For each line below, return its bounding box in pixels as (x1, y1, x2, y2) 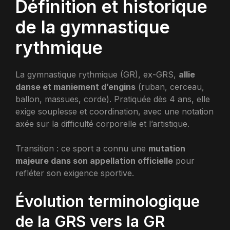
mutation (148, 143, 185, 154)
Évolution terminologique (15, 192, 200, 210)
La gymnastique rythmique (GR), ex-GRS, (15, 69, 179, 80)
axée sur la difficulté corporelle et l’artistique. (15, 119, 189, 129)
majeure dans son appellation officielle (15, 156, 173, 166)
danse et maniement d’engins (15, 82, 136, 92)
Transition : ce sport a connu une (15, 143, 148, 154)
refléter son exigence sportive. (15, 168, 134, 178)
